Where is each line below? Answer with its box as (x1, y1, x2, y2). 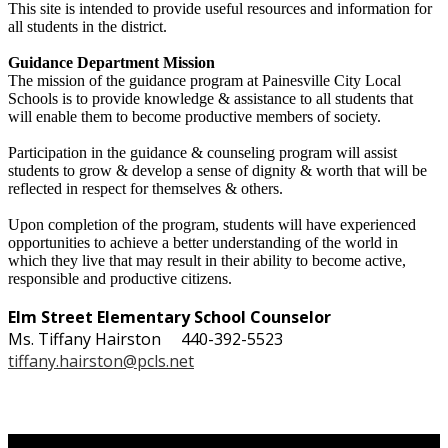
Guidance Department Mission (8, 53, 215, 71)
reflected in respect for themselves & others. (8, 179, 283, 197)
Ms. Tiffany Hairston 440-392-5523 (8, 327, 299, 350)
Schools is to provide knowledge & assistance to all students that (8, 89, 413, 107)
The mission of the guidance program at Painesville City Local (8, 71, 401, 89)
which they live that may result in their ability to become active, (8, 251, 406, 269)
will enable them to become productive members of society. (8, 107, 381, 125)
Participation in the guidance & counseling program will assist (8, 143, 397, 161)
